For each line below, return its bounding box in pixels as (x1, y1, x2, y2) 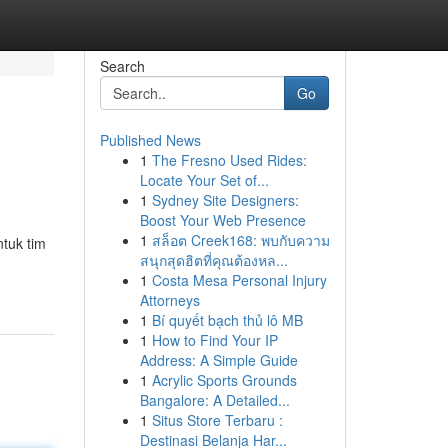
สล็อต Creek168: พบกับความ (151, 230, 330, 250)
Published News (99, 130, 201, 150)
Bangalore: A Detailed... (139, 390, 290, 410)
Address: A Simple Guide (139, 350, 298, 370)
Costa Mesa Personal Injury (151, 270, 327, 290)
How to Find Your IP (151, 330, 278, 350)
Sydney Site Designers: (151, 190, 299, 210)
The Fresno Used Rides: (151, 150, 307, 170)
